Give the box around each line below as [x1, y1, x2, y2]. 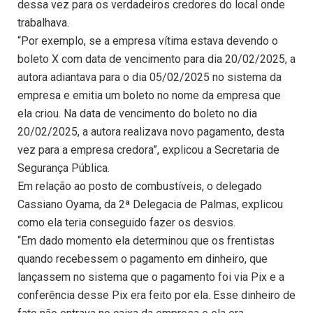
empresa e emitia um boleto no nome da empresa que [17, 89, 281, 103]
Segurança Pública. [17, 161, 110, 175]
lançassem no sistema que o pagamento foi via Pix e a [17, 270, 284, 284]
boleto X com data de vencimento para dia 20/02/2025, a [17, 52, 296, 66]
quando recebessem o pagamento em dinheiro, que [17, 252, 268, 266]
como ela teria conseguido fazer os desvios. [17, 216, 235, 230]
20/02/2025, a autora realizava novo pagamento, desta [17, 125, 284, 139]
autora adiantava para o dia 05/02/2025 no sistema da [17, 71, 282, 85]
